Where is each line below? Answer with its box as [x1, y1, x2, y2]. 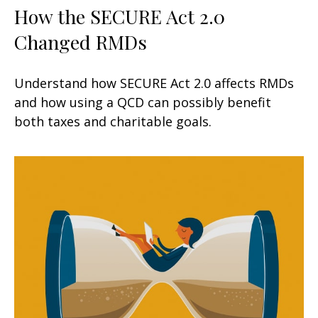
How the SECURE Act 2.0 [14, 4, 225, 30]
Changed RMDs [14, 29, 147, 55]
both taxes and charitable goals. [14, 113, 212, 131]
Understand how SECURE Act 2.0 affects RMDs [14, 75, 294, 92]
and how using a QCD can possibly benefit [14, 94, 271, 111]
